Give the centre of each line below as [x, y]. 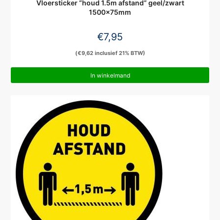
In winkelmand [110, 75]
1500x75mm [110, 12]
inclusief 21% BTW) [119, 53]
